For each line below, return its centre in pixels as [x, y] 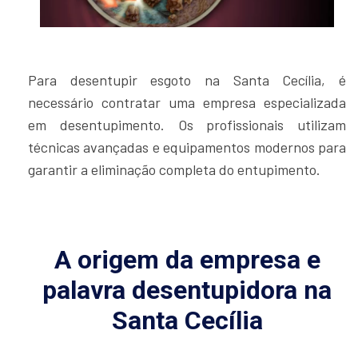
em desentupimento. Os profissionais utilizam [187, 125]
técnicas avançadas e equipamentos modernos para [187, 147]
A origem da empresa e [187, 260]
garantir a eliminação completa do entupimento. [174, 170]
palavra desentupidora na [187, 290]
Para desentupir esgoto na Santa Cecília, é [187, 80]
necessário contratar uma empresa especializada [187, 103]
